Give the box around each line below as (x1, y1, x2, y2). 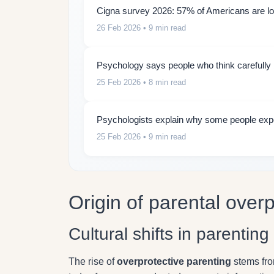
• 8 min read (141, 78, 186, 87)
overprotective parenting (117, 256, 231, 267)
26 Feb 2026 (97, 23, 141, 33)
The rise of (68, 256, 117, 267)
